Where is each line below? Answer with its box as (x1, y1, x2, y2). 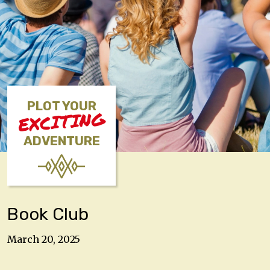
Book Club (7, 204, 89, 224)
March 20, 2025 (7, 233, 80, 245)
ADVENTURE (23, 134, 100, 148)
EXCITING (17, 106, 106, 137)
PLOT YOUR (27, 99, 96, 113)
